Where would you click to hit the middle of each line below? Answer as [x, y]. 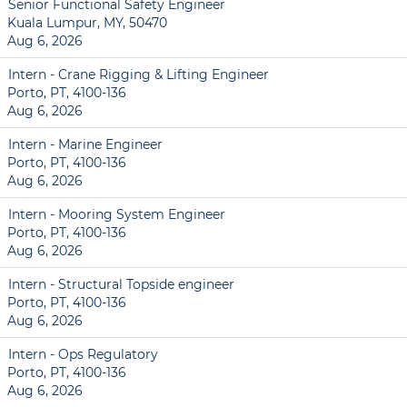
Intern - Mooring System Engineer [117, 214]
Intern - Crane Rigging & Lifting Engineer [139, 74]
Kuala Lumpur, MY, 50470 [87, 23]
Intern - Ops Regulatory [83, 354]
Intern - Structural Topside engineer [121, 284]
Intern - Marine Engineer [85, 144]
